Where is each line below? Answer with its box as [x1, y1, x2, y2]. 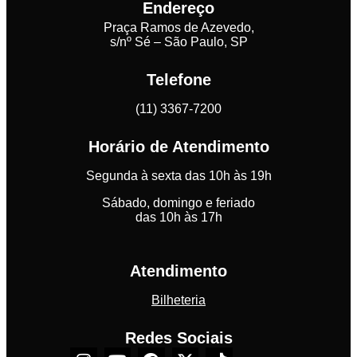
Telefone [146, 71, 211, 89]
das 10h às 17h [135, 210, 222, 225]
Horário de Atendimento [88, 138, 269, 156]
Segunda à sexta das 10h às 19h [85, 169, 272, 183]
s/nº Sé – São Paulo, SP [109, 35, 248, 49]
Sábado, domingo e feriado [102, 196, 255, 210]
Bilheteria [151, 293, 206, 308]
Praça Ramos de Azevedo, [103, 21, 254, 35]
